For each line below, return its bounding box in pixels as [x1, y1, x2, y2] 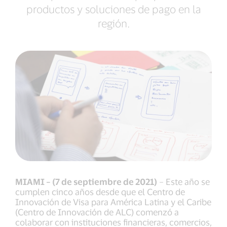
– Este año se [157, 176, 210, 187]
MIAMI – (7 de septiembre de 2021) [15, 176, 157, 187]
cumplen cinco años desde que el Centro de [15, 186, 185, 197]
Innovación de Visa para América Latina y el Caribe [15, 197, 211, 207]
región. [97, 17, 130, 29]
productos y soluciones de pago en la [26, 3, 201, 15]
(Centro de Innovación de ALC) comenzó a [15, 207, 179, 217]
